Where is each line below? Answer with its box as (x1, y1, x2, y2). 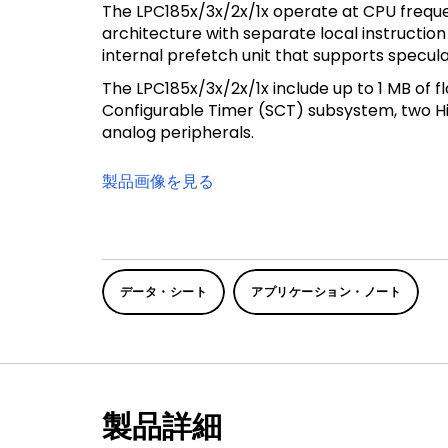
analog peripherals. (102, 121, 254, 144)
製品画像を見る (102, 170, 214, 193)
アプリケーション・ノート (251, 283, 402, 300)
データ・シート (120, 283, 208, 300)
